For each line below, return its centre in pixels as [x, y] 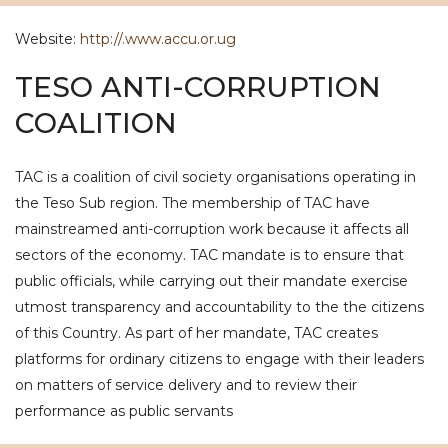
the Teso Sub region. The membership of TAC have [192, 203]
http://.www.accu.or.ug [158, 39]
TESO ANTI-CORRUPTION [198, 87]
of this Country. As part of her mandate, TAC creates [196, 333]
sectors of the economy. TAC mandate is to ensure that [209, 255]
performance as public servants [124, 411]
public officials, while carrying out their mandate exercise [211, 281]
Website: [47, 39]
